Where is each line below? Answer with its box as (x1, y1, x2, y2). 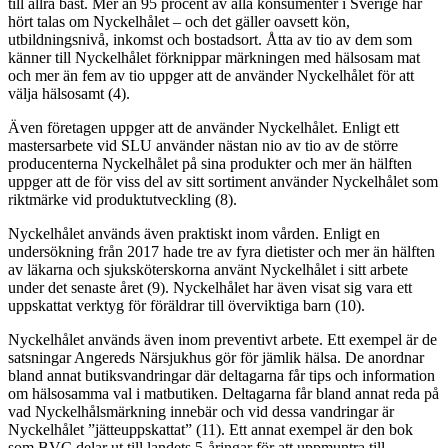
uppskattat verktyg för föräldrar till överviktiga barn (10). (8, 297, 365, 315)
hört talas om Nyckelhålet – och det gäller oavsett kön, (8, 13, 350, 31)
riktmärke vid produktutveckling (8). (8, 191, 237, 209)
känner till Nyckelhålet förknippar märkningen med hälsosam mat (8, 49, 420, 67)
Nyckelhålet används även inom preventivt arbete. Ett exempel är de (8, 331, 437, 349)
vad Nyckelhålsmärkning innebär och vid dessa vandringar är (8, 403, 394, 421)
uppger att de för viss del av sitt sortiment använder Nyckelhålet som (8, 173, 438, 191)
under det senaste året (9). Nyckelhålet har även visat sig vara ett (8, 279, 412, 297)
